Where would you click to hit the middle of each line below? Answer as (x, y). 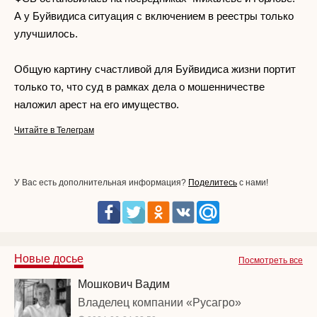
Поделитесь (213, 183)
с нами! (253, 183)
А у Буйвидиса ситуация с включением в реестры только (154, 16)
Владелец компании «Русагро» (160, 302)
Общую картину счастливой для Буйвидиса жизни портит (155, 69)
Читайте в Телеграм (54, 130)
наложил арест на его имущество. (98, 104)
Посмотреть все (271, 260)
